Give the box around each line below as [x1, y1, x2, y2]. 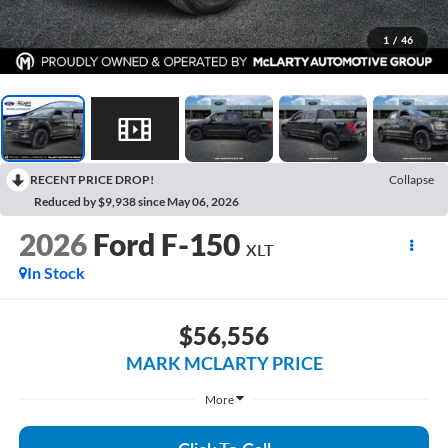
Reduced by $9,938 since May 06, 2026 [34, 194, 239, 210]
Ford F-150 [92, 226, 240, 263]
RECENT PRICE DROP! [30, 172, 154, 188]
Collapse [389, 172, 434, 188]
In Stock [26, 263, 85, 283]
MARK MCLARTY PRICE [125, 351, 323, 374]
